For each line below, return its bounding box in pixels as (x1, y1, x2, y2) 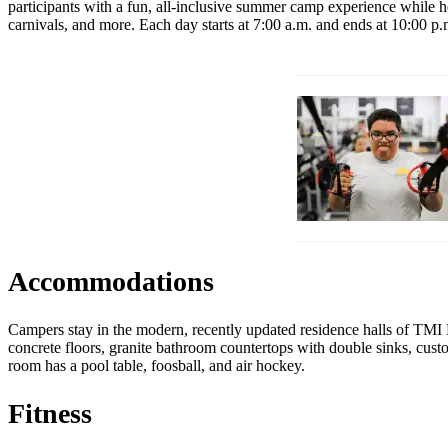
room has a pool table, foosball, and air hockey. (8, 356, 305, 374)
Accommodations (8, 265, 214, 297)
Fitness (8, 398, 92, 430)
